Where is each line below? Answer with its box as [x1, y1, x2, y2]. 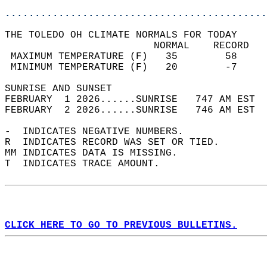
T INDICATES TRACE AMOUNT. [5, 159, 172, 169]
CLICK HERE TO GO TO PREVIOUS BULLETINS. [5, 220, 237, 231]
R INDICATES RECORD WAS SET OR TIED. [5, 137, 231, 148]
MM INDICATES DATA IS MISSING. [5, 148, 190, 159]
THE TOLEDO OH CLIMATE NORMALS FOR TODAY [5, 30, 249, 41]
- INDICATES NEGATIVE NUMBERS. [5, 126, 195, 137]
